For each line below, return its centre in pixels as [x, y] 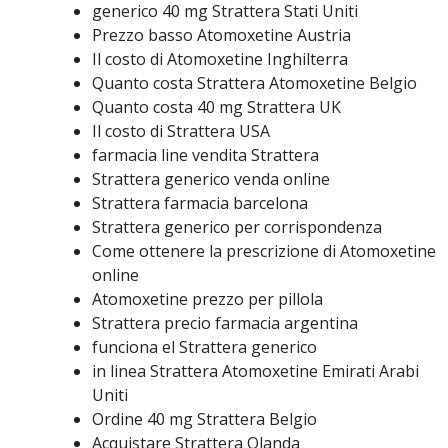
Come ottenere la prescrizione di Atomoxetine [264, 251]
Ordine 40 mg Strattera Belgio [204, 419]
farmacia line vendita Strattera [205, 155]
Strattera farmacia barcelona [200, 203]
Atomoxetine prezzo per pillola [207, 299]
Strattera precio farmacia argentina [225, 323]
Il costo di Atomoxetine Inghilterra [220, 59]
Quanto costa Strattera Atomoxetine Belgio [254, 83]
